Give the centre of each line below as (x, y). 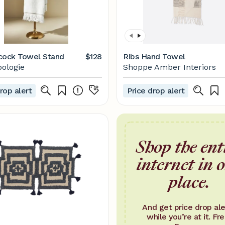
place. (189, 182)
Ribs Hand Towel (154, 57)
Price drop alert (156, 90)
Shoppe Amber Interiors (170, 67)
